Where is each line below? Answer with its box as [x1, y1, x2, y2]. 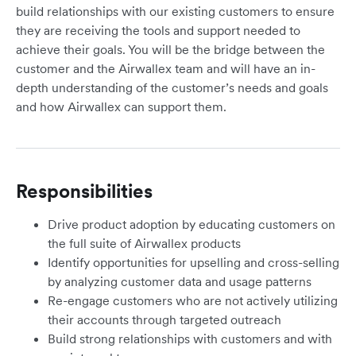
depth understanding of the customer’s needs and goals [16, 79, 328, 96]
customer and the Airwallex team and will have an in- [16, 60, 315, 77]
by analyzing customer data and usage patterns [48, 273, 311, 290]
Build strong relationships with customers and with [48, 331, 332, 347]
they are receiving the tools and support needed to [16, 22, 300, 39]
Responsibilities [16, 179, 153, 204]
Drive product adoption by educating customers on [48, 216, 335, 233]
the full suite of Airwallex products [48, 235, 241, 252]
